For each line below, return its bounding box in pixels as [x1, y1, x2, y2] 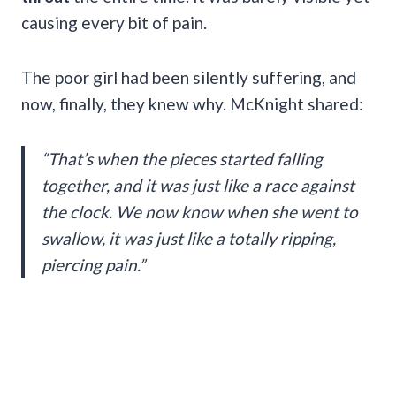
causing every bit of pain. [21, 12, 207, 34]
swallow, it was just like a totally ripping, [42, 228, 336, 249]
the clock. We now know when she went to [42, 202, 358, 223]
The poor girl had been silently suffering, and [21, 67, 356, 88]
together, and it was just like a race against [42, 175, 354, 196]
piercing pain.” [42, 255, 145, 276]
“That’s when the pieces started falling [42, 148, 323, 170]
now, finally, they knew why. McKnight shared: [21, 94, 363, 115]
